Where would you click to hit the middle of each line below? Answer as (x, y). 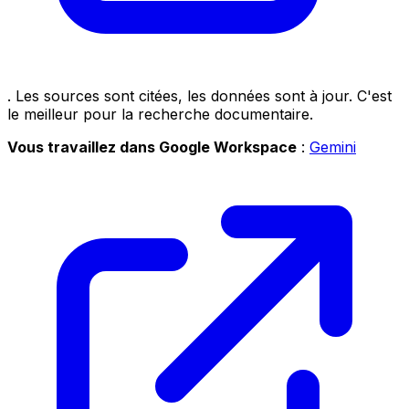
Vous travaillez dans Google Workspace (152, 147)
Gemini (333, 147)
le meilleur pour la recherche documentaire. (160, 114)
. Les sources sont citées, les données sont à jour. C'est (199, 95)
